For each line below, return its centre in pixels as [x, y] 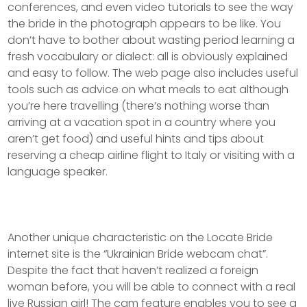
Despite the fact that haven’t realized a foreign [133, 270]
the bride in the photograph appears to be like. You [145, 24]
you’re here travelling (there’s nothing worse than [139, 106]
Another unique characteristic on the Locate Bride [140, 237]
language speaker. [58, 172]
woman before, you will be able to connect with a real [152, 287]
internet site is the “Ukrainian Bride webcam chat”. [138, 254]
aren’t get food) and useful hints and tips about [136, 139]
